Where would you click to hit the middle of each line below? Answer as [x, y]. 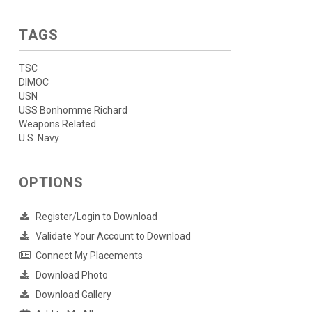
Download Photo [71, 275]
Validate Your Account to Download [113, 236]
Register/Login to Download [96, 217]
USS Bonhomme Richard [73, 110]
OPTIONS [51, 182]
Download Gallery [73, 295]
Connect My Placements [89, 256]
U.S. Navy [39, 138]
